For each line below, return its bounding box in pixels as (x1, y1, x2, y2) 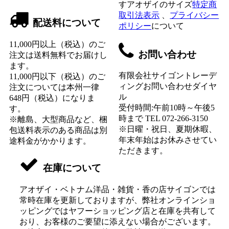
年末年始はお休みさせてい (119, 135, 217, 145)
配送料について (33, 17, 101, 29)
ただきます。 (119, 146, 168, 155)
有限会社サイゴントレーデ (119, 71, 217, 80)
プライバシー (170, 10, 219, 19)
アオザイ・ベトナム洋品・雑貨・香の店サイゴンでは (19, 185, 216, 194)
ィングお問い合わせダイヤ (119, 82, 217, 91)
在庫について (43, 163, 101, 174)
